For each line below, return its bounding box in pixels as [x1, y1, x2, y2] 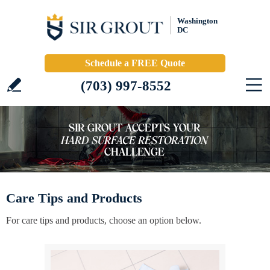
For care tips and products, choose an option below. [6, 215, 201, 225]
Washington [177, 16, 218, 25]
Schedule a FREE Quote [85, 58, 185, 68]
